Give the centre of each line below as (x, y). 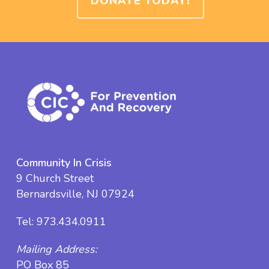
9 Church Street (55, 178)
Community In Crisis (64, 162)
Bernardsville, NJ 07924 (75, 194)
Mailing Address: (56, 249)
